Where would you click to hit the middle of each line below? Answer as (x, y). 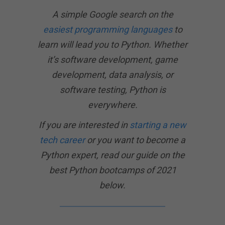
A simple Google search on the (113, 14)
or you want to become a (135, 140)
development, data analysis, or (113, 75)
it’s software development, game (113, 60)
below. (113, 185)
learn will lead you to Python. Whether (113, 44)
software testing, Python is (113, 90)
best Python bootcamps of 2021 (113, 170)
